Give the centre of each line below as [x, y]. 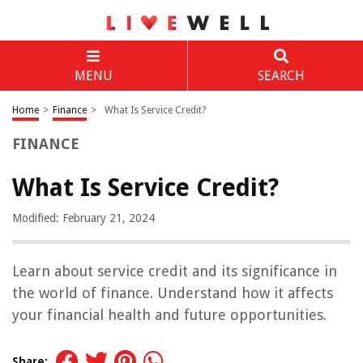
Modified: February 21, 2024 [83, 218]
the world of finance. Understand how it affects [173, 293]
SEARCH [281, 76]
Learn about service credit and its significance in [175, 271]
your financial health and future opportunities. [169, 315]
